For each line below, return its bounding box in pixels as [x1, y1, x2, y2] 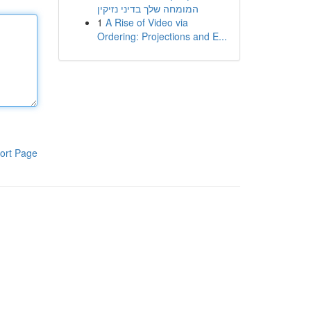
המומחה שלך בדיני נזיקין [96, 1, 199, 15]
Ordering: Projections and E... [96, 29, 227, 43]
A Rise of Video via [105, 15, 188, 29]
